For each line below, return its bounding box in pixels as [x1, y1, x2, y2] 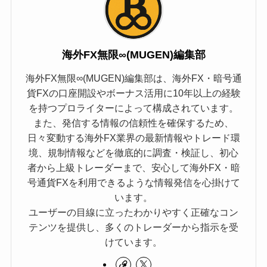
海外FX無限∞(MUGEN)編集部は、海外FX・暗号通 [25, 72, 242, 83]
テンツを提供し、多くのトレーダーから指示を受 [29, 221, 238, 232]
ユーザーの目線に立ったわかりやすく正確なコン [29, 206, 238, 218]
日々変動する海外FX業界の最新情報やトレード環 [27, 132, 240, 143]
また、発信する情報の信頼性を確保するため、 [33, 117, 234, 128]
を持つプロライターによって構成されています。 [29, 102, 238, 113]
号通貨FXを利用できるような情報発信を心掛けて [27, 176, 240, 188]
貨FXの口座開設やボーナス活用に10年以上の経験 [26, 87, 241, 98]
